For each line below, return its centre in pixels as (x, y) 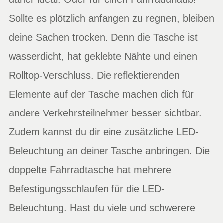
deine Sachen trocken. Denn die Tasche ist (103, 37)
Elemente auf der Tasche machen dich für (101, 94)
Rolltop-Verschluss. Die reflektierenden (94, 75)
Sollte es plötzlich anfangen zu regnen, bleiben (111, 18)
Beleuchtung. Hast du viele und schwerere (102, 207)
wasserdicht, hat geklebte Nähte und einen (103, 56)
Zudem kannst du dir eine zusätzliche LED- (104, 132)
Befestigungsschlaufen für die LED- (87, 188)
